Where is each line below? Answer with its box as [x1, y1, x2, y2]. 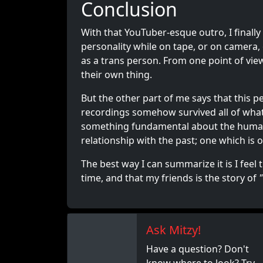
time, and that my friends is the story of [81, 171, 259, 184]
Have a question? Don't [146, 242, 249, 255]
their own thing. [81, 68, 152, 81]
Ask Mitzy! [146, 222, 201, 238]
